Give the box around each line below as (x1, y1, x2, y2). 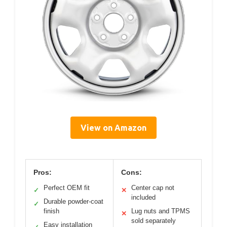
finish (44, 207, 59, 215)
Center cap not (131, 184, 174, 192)
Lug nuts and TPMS (131, 207, 190, 215)
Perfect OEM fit (44, 184, 90, 192)
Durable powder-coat (44, 198, 103, 205)
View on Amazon (81, 123, 146, 132)
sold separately (131, 217, 176, 224)
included (131, 194, 156, 201)
